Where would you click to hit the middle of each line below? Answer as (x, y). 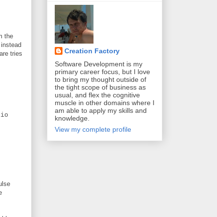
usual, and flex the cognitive (97, 95)
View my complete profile (93, 129)
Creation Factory (92, 51)
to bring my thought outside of (101, 79)
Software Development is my (99, 64)
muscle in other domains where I (105, 102)
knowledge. (72, 118)
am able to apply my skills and (101, 110)
